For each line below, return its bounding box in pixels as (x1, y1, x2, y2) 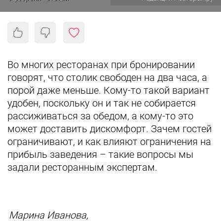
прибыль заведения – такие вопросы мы (7, 148, 193, 160)
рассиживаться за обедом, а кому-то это (7, 110, 193, 122)
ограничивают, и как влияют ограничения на (7, 136, 211, 147)
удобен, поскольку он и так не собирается (7, 97, 196, 109)
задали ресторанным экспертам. (7, 161, 157, 173)
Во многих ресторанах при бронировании (7, 59, 195, 71)
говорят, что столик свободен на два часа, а (7, 72, 207, 83)
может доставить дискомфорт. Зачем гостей (7, 123, 212, 135)
